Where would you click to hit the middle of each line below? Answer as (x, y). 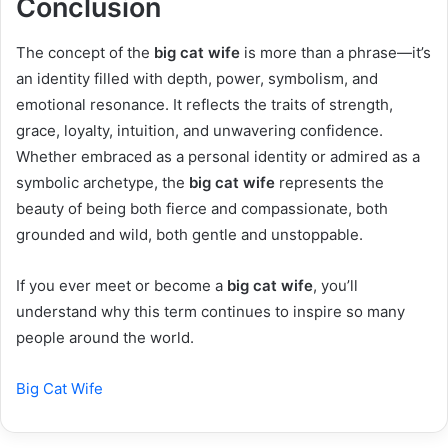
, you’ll (335, 285)
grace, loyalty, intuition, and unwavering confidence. (199, 130)
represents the (329, 182)
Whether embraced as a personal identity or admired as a (218, 156)
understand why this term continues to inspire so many (210, 311)
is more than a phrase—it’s (335, 52)
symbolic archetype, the (102, 182)
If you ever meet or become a (121, 285)
